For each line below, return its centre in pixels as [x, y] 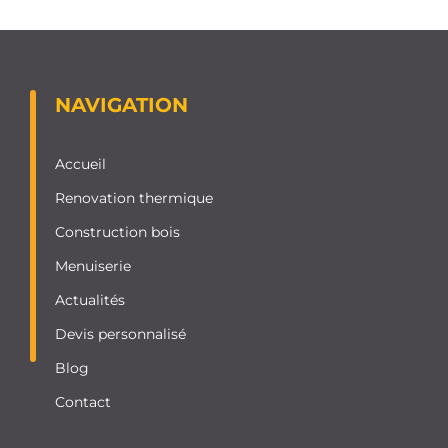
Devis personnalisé [120, 333]
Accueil [80, 163]
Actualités [90, 299]
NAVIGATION [121, 104]
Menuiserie [93, 265]
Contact [83, 401]
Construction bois [117, 231]
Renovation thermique [134, 197]
